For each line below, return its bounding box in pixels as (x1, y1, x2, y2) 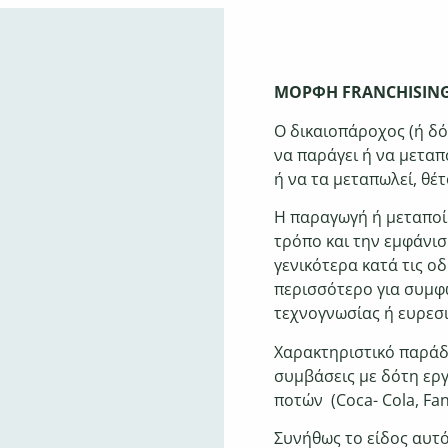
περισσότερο (274, 278, 377, 301)
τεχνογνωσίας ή (274, 302, 398, 325)
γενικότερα (274, 254, 362, 277)
